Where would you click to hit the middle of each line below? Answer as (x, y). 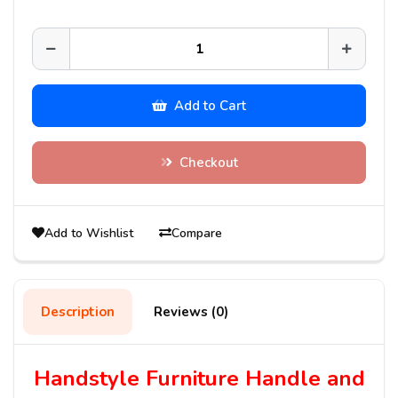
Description (78, 311)
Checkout (208, 162)
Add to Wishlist (91, 233)
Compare (197, 233)
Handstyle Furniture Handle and (199, 378)
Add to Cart (210, 105)
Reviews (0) (191, 311)
